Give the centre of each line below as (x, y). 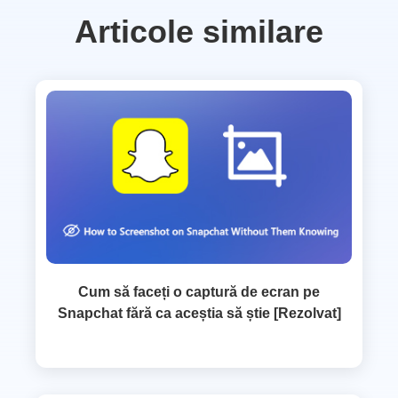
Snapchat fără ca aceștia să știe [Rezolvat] (199, 313)
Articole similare (199, 31)
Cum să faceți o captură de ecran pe (199, 292)
